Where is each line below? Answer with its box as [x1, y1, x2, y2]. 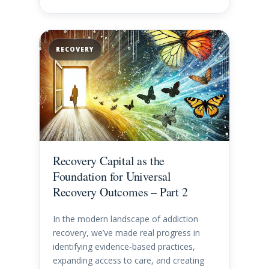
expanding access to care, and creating [52, 255, 204, 267]
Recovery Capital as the [52, 153, 165, 169]
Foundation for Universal [52, 168, 171, 185]
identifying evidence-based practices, [52, 241, 195, 253]
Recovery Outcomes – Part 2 [52, 184, 188, 201]
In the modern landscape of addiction [52, 213, 198, 225]
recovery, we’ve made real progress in [52, 227, 200, 239]
